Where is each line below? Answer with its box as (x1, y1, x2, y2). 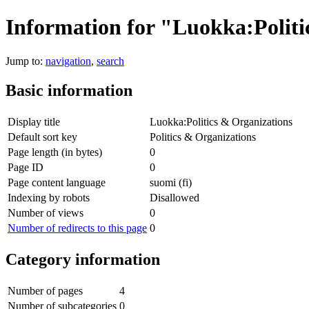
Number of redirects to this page (8, 221, 147, 234)
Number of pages (8, 284, 83, 297)
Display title (8, 115, 60, 128)
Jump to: (6, 54, 46, 67)
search (97, 54, 124, 67)
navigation (46, 54, 91, 67)
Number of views (8, 206, 83, 219)
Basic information (6, 81, 132, 99)
